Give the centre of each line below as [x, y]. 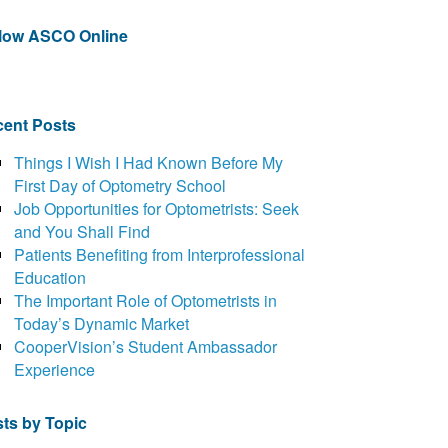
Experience [55, 370]
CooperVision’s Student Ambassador [146, 347]
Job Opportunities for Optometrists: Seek [157, 209]
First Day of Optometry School [120, 186]
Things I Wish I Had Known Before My [149, 163]
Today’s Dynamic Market [102, 324]
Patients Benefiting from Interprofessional [160, 255]
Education [50, 278]
